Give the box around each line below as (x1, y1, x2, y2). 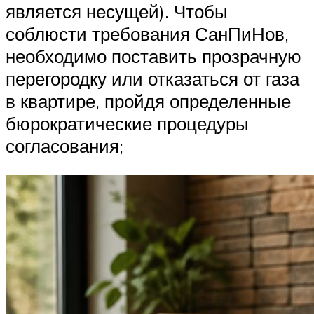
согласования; (6, 134, 123, 157)
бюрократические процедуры (6, 111, 249, 135)
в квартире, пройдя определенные (6, 89, 291, 112)
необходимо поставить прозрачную (6, 44, 301, 67)
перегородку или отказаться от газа (6, 67, 299, 90)
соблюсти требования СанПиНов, (6, 22, 289, 45)
